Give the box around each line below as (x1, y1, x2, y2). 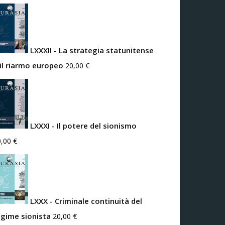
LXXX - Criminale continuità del (30, 195, 142, 206)
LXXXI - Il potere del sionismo (30, 120, 137, 131)
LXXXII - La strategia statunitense (30, 45, 154, 55)
